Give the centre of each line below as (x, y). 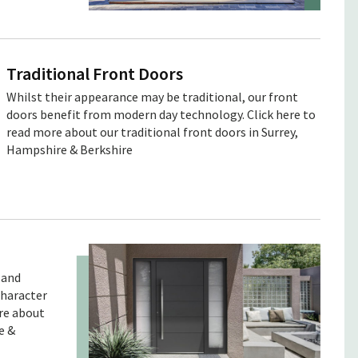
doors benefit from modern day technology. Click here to (161, 114)
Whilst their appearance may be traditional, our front (153, 96)
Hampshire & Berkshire (70, 149)
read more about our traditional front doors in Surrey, (153, 131)
